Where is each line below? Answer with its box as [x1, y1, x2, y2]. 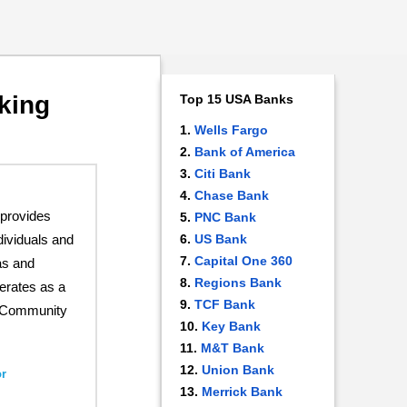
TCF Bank [194, 297, 255, 312]
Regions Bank [194, 275, 282, 290]
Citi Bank [194, 166, 251, 181]
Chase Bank [194, 188, 269, 203]
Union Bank [202, 362, 274, 377]
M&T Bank [201, 341, 264, 355]
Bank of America [194, 144, 295, 159]
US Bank [194, 232, 247, 246]
